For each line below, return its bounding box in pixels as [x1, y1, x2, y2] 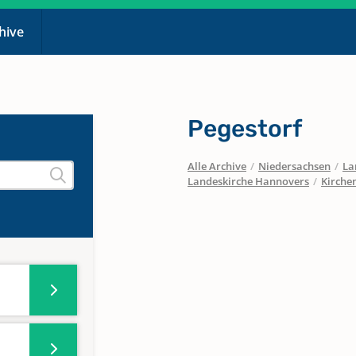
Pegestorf [188, 114, 302, 143]
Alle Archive [188, 159, 246, 173]
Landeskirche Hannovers [188, 174, 309, 188]
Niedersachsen [257, 159, 331, 173]
